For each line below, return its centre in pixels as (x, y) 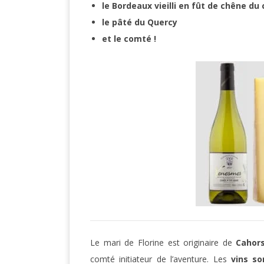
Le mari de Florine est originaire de (163, 243)
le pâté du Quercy (140, 22)
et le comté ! (129, 39)
